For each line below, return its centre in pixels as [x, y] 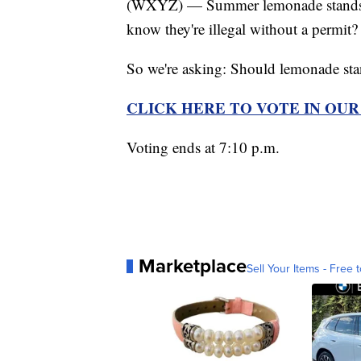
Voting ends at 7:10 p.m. [203, 147]
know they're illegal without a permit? [242, 29]
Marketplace [193, 266]
